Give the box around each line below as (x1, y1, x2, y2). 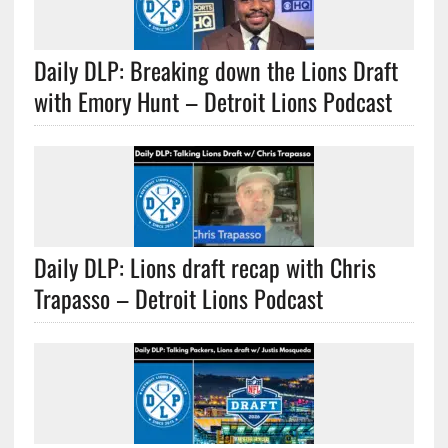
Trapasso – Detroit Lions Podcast (33, 280, 323, 316)
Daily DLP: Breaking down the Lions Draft (33, 52, 398, 88)
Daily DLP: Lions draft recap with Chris (33, 249, 376, 285)
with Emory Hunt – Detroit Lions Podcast (33, 83, 392, 119)
